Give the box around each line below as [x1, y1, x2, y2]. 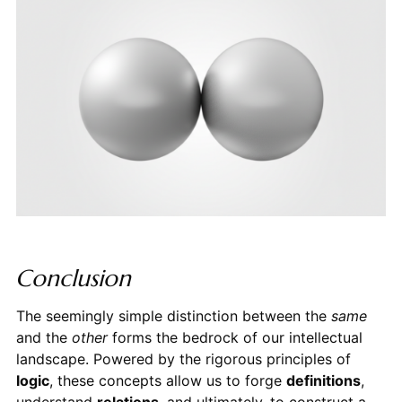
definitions [285, 371, 361, 389]
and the [15, 328, 72, 346]
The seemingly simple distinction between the [15, 306, 331, 325]
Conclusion [14, 263, 131, 293]
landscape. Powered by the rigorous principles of [15, 349, 351, 368]
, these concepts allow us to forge [48, 371, 286, 389]
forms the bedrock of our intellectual [107, 328, 363, 346]
